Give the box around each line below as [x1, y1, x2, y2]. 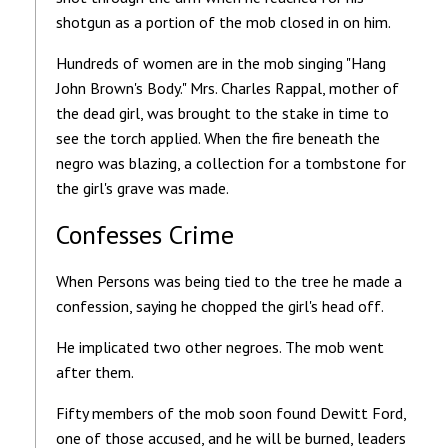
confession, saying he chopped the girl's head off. [56, 295, 384, 316]
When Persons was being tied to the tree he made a [56, 270, 402, 291]
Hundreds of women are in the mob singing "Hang [56, 52, 386, 73]
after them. [56, 361, 134, 382]
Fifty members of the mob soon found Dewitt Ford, [56, 402, 406, 423]
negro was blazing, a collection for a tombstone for [56, 152, 406, 173]
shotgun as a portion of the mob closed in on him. [56, 11, 391, 32]
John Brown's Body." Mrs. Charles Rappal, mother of [56, 77, 399, 98]
